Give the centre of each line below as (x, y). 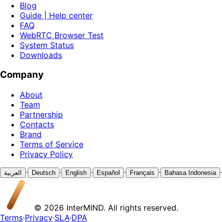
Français (142, 173)
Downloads (41, 55)
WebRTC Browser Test (62, 35)
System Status (47, 45)
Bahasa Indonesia (190, 173)
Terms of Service (52, 144)
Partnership (41, 114)
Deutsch (44, 173)
